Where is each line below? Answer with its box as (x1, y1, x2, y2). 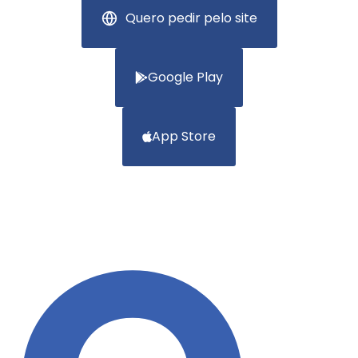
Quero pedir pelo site (125, 8, 257, 27)
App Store (152, 126, 216, 145)
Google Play (148, 67, 223, 86)
